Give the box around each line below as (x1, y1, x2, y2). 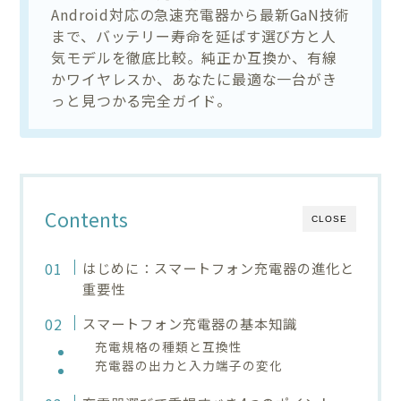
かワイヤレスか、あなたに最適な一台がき (51, 67, 337, 90)
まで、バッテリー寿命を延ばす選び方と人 (51, 24, 337, 47)
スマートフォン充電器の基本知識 (81, 312, 297, 333)
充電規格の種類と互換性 (95, 337, 243, 355)
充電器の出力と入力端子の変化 (95, 355, 284, 374)
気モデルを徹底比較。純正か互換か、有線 (51, 46, 337, 68)
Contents (45, 204, 129, 233)
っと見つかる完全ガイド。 (51, 89, 233, 111)
